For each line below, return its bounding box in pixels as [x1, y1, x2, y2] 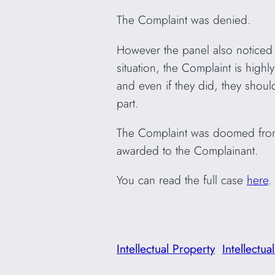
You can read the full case [117, 171, 247, 188]
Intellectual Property [117, 240, 215, 258]
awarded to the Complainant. [117, 141, 261, 159]
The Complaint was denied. [117, 11, 254, 29]
